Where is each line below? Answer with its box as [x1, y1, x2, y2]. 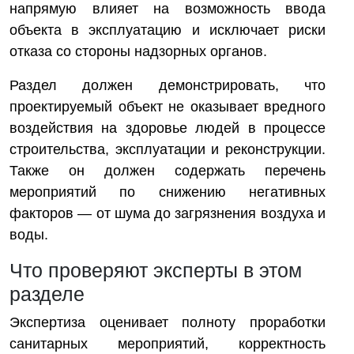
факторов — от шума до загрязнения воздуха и [9, 205, 326, 221]
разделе [9, 283, 85, 305]
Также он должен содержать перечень [9, 163, 326, 179]
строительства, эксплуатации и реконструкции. [9, 141, 326, 157]
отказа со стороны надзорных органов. [9, 43, 267, 59]
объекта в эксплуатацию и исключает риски [9, 22, 326, 38]
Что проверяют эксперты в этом [9, 259, 302, 281]
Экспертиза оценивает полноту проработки [9, 314, 326, 330]
